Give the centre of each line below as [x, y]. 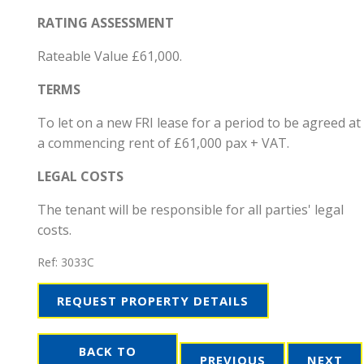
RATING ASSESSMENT [106, 23]
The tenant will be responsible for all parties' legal [191, 210]
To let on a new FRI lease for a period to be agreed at [199, 123]
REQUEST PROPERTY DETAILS [153, 300]
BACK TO [108, 351]
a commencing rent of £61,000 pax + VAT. [163, 143]
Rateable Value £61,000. [110, 56]
